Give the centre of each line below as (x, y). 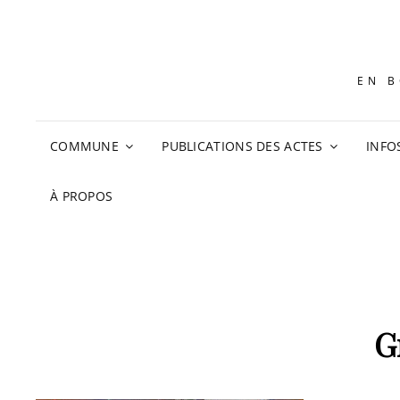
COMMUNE (85, 146)
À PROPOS (82, 196)
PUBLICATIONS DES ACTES (242, 146)
